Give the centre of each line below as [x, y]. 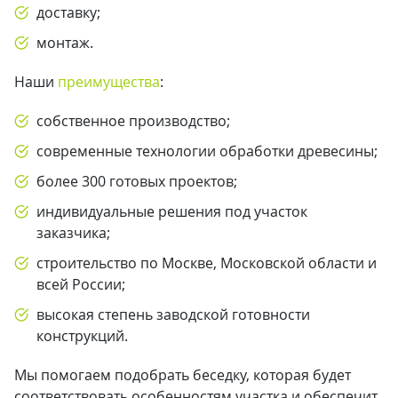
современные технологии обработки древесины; [207, 151]
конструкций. [82, 336]
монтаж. [65, 43]
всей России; [81, 284]
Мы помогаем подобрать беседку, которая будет [183, 375]
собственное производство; [133, 121]
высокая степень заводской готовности [173, 314]
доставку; [68, 12]
